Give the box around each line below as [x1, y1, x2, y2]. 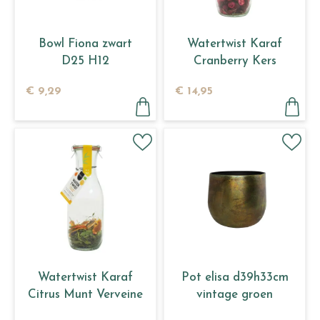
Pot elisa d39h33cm [181, 271, 289, 284]
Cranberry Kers [193, 54, 276, 67]
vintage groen [196, 288, 273, 301]
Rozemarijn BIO [190, 71, 279, 84]
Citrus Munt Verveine [28, 288, 143, 301]
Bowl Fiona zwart [39, 37, 132, 50]
